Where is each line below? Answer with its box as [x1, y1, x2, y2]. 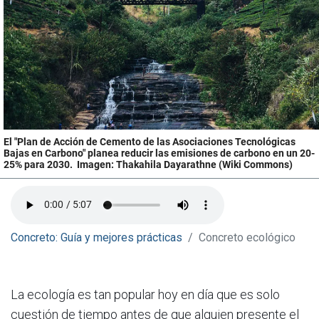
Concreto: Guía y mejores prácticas [11, 230, 182, 244]
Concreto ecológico [199, 230, 296, 244]
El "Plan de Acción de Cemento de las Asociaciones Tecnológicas [4, 135, 296, 148]
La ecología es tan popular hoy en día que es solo [11, 286, 280, 302]
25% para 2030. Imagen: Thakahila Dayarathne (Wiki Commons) [4, 158, 293, 171]
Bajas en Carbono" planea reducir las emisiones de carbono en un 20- [4, 147, 315, 159]
